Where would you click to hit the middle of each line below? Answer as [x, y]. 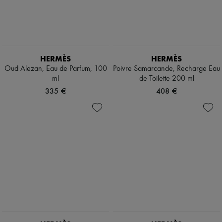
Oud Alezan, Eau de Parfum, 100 [55, 69]
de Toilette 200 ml [166, 79]
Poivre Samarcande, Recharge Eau [166, 69]
